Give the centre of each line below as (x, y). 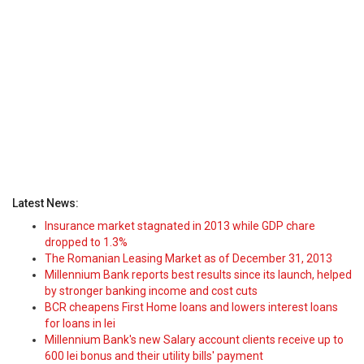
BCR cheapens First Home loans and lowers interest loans (191, 307)
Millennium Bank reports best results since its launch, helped (198, 275)
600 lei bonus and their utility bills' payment (154, 356)
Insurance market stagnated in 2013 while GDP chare (180, 226)
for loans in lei (80, 323)
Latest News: (45, 203)
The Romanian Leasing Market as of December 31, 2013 (188, 258)
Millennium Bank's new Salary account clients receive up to (194, 340)
